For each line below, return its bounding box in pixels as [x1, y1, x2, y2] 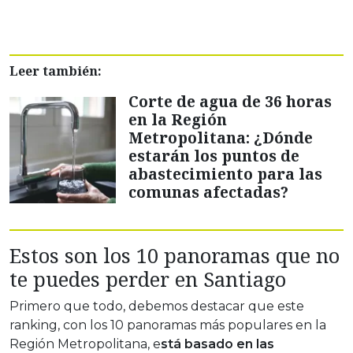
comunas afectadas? [128, 181, 288, 203]
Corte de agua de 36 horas [128, 91, 332, 113]
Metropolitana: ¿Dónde [128, 127, 313, 149]
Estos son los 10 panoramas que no [9, 242, 340, 269]
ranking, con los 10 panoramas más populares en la [9, 318, 326, 333]
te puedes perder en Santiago [9, 266, 286, 293]
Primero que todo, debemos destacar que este [9, 299, 304, 314]
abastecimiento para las [128, 163, 322, 185]
